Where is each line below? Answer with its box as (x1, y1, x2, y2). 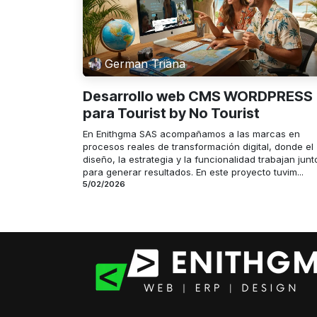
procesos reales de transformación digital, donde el (83, 140, 313, 152)
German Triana (105, 57, 186, 71)
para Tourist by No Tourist (83, 104, 260, 122)
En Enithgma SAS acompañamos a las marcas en (83, 127, 300, 139)
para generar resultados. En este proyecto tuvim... (83, 166, 304, 178)
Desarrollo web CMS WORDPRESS (83, 87, 313, 105)
